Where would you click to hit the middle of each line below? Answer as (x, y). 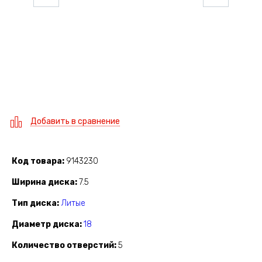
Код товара (37, 161)
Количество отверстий (63, 246)
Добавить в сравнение (75, 122)
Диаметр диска (46, 225)
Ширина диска (43, 182)
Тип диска (34, 204)
